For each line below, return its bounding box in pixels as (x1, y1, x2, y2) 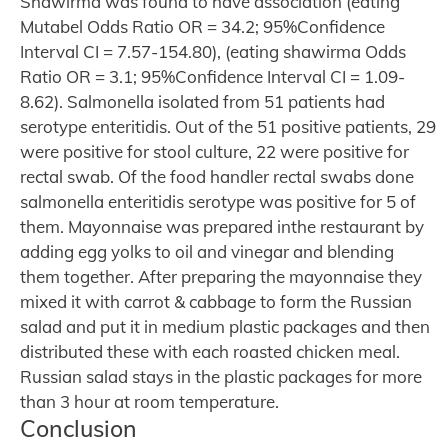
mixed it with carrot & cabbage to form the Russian (20, 290, 412, 312)
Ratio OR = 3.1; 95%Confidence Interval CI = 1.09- (20, 65, 405, 87)
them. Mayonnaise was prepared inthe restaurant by (20, 215, 424, 237)
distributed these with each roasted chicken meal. (20, 340, 400, 362)
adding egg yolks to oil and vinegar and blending (20, 240, 394, 262)
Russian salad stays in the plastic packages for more (20, 365, 422, 387)
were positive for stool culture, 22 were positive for (20, 140, 409, 162)
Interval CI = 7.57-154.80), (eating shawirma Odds (20, 40, 406, 62)
